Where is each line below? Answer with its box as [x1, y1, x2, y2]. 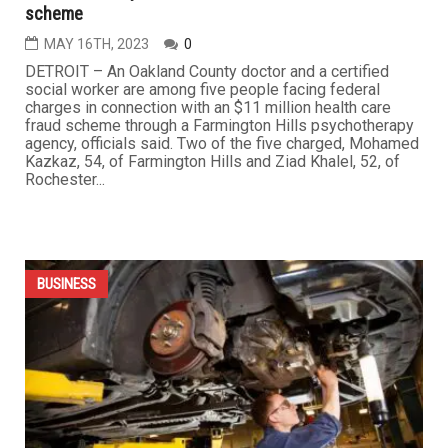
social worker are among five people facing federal [25, 79, 380, 99]
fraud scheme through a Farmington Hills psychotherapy [25, 115, 414, 135]
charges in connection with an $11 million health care [25, 97, 391, 117]
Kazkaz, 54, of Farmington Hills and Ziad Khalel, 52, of [25, 151, 400, 171]
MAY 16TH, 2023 [44, 35, 149, 52]
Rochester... [25, 169, 105, 189]
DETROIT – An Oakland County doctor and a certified [25, 61, 389, 81]
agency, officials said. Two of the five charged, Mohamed [25, 133, 419, 153]
